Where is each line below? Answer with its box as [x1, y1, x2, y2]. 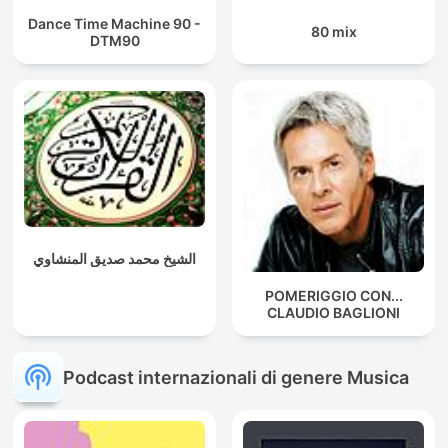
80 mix [310, 23, 357, 41]
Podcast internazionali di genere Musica [63, 366, 409, 388]
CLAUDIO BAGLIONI [267, 303, 400, 321]
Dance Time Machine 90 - [28, 14, 201, 32]
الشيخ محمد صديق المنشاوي [33, 249, 196, 267]
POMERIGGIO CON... [264, 286, 403, 304]
